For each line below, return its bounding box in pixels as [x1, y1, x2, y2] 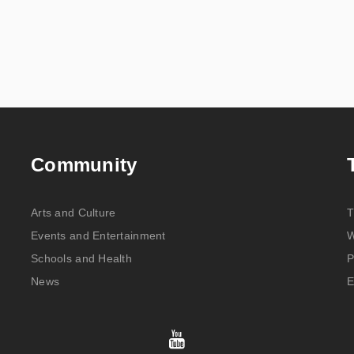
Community [30, 154, 137, 175]
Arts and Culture [30, 206, 116, 219]
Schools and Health [30, 252, 133, 265]
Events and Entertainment [30, 229, 166, 242]
